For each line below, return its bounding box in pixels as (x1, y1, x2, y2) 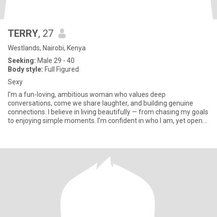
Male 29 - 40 (36, 57, 75, 64)
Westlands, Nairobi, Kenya (8, 44, 86, 52)
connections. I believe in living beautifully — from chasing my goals (8, 108, 208, 116)
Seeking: (8, 57, 36, 64)
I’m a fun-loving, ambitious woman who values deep (8, 91, 166, 98)
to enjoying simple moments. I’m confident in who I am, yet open (8, 117, 202, 124)
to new (8, 125, 29, 133)
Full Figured (43, 65, 79, 73)
